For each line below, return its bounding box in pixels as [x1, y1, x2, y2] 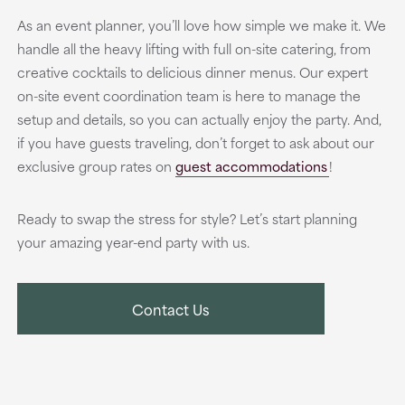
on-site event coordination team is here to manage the [16, 85, 361, 106]
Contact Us [131, 297, 210, 320]
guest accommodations [174, 155, 327, 176]
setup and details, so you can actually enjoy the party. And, [16, 108, 381, 129]
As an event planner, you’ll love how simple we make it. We [16, 14, 386, 35]
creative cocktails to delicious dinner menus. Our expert [16, 61, 368, 82]
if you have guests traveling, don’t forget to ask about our [16, 132, 374, 153]
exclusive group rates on [16, 155, 175, 176]
